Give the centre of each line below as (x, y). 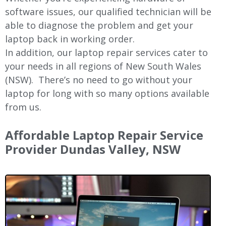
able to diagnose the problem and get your (99, 25)
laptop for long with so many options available (107, 93)
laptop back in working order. (70, 39)
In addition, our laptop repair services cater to (106, 52)
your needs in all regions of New (75, 66)
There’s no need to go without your (113, 80)
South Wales (173, 66)
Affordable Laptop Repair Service (104, 135)
